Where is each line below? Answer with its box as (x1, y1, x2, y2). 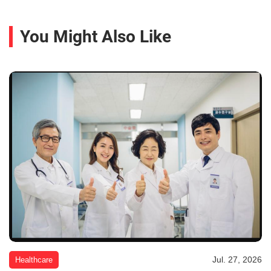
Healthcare (15, 255, 53, 265)
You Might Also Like (20, 27, 171, 47)
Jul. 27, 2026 (212, 255, 262, 265)
